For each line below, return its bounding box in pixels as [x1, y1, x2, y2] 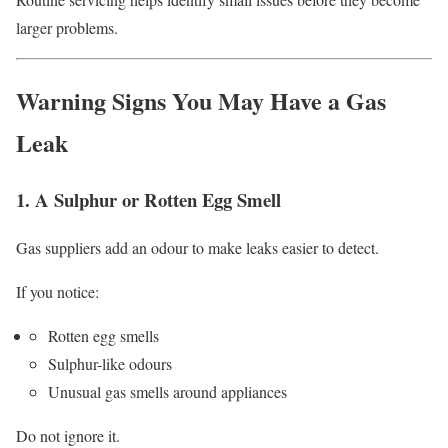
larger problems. [16, 16, 118, 38]
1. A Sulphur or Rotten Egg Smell [16, 185, 281, 213]
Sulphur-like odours [48, 353, 172, 375]
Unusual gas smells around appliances [48, 381, 287, 403]
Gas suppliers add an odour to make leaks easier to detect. [16, 237, 379, 259]
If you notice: [16, 281, 99, 303]
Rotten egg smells [48, 325, 159, 347]
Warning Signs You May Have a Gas [16, 82, 386, 118]
